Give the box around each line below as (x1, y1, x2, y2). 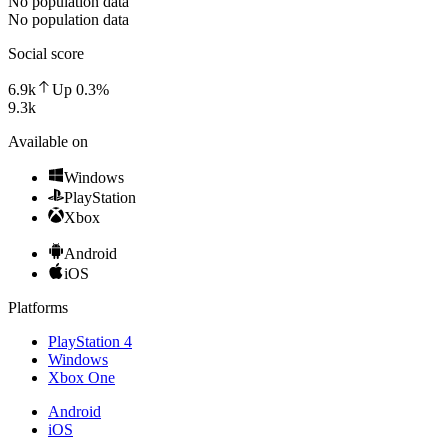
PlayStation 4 (48, 332, 132, 350)
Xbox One (48, 368, 115, 386)
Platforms (8, 298, 68, 316)
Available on (8, 132, 88, 150)
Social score (8, 44, 84, 62)
